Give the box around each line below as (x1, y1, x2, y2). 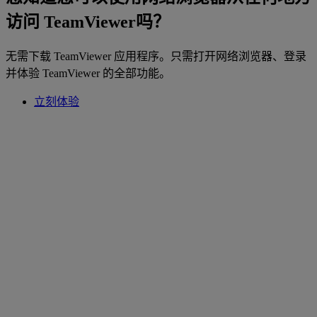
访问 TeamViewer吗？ (6, 13, 170, 32)
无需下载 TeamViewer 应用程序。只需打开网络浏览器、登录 (6, 50, 306, 62)
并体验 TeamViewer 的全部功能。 (6, 67, 171, 79)
